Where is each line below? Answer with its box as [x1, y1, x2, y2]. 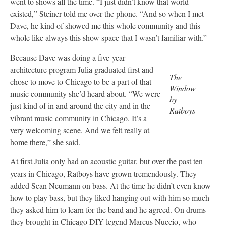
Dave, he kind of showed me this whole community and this [10, 20, 200, 31]
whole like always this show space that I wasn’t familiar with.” [10, 32, 207, 43]
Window [169, 82, 196, 93]
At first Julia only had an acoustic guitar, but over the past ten [10, 156, 203, 167]
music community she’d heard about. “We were [10, 88, 160, 99]
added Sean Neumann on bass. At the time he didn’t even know [10, 180, 211, 191]
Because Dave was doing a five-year [10, 51, 125, 63]
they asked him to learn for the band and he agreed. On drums [10, 204, 206, 215]
